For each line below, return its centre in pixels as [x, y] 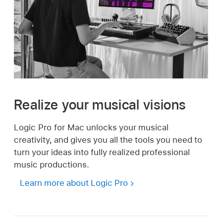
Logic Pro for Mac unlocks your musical [91, 127]
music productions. [52, 165]
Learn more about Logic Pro [74, 183]
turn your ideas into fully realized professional [102, 152]
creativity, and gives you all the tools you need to [108, 140]
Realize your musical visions [100, 105]
